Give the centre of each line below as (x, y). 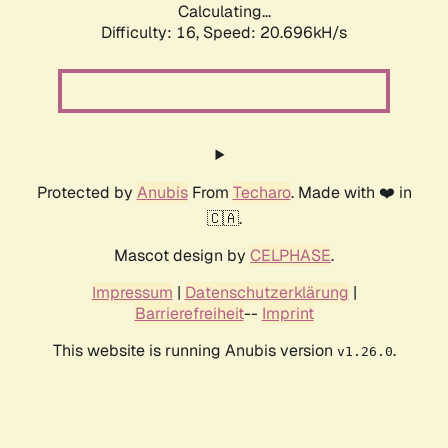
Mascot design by (182, 256)
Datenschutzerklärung (266, 293)
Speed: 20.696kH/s (275, 33)
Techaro (261, 193)
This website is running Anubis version (194, 351)
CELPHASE (290, 256)
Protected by (86, 193)
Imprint (287, 314)
